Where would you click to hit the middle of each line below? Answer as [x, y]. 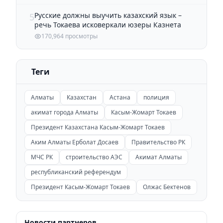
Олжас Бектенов [167, 187]
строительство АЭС [94, 157]
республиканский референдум [76, 172]
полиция [156, 97]
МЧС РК [42, 157]
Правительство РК [158, 142]
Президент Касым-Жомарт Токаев [80, 187]
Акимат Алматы [159, 157]
